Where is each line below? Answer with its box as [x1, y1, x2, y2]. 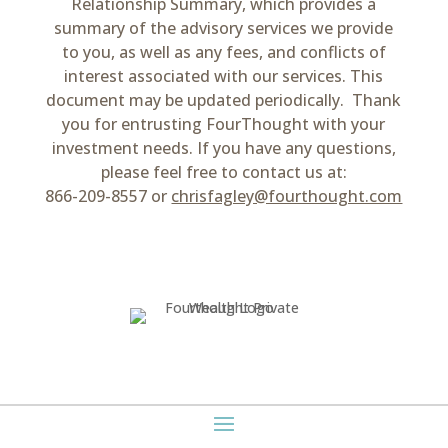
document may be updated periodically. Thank [46, 88, 402, 111]
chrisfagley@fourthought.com [171, 184, 403, 207]
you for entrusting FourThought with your [62, 112, 386, 135]
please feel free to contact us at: [100, 160, 347, 183]
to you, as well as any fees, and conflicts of [61, 40, 386, 63]
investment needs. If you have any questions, [51, 136, 396, 159]
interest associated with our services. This [64, 64, 384, 87]
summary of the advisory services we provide [54, 16, 394, 39]
